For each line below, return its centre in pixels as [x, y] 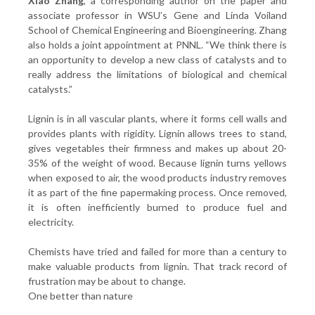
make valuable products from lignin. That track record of [157, 266]
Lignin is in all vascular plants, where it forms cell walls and [157, 118]
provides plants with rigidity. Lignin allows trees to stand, [157, 133]
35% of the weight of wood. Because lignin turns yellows [157, 163]
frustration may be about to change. [107, 281]
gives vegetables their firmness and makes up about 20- [157, 148]
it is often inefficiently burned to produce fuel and [157, 207]
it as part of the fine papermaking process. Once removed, [157, 192]
